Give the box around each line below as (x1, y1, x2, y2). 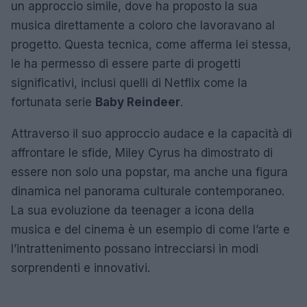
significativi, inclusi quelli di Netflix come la (11, 76, 247, 90)
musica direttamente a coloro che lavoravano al (11, 19, 275, 32)
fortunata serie (11, 95, 95, 109)
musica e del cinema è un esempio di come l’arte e (11, 223, 290, 236)
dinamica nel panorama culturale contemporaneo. (11, 184, 284, 198)
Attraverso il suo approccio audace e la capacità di (11, 127, 292, 140)
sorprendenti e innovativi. (11, 261, 150, 275)
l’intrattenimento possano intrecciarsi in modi (11, 242, 258, 256)
